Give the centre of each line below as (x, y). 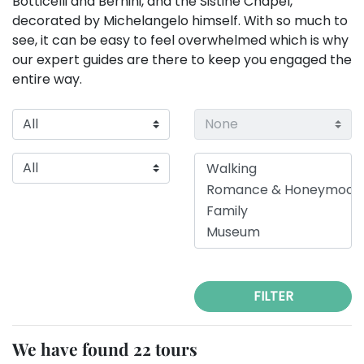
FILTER (273, 297)
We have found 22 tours (105, 349)
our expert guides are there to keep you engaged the (182, 60)
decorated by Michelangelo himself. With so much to (180, 21)
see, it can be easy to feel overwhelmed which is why (180, 41)
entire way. (47, 80)
